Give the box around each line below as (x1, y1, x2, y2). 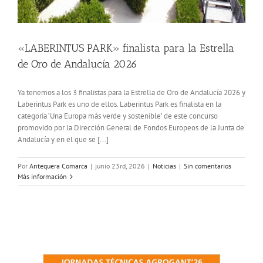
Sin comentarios (184, 161, 231, 171)
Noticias (153, 161, 176, 171)
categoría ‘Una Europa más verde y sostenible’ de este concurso (18, 111, 218, 122)
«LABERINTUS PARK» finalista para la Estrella (18, 42, 234, 55)
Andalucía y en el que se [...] (18, 134, 109, 145)
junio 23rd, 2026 (95, 161, 145, 171)
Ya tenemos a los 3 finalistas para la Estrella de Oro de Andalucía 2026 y (18, 87, 245, 98)
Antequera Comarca (29, 161, 87, 171)
